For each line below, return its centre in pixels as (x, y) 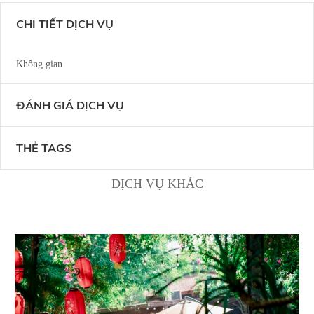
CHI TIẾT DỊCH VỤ (65, 24)
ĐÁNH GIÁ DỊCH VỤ (70, 105)
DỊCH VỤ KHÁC (157, 184)
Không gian (39, 64)
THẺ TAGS (44, 148)
